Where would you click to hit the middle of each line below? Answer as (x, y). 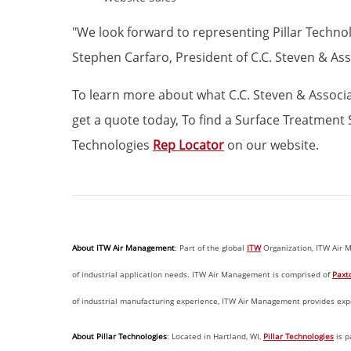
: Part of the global (211, 248)
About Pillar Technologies (119, 336)
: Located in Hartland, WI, (215, 336)
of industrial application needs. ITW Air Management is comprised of (202, 274)
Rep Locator (188, 145)
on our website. (271, 145)
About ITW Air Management (123, 248)
